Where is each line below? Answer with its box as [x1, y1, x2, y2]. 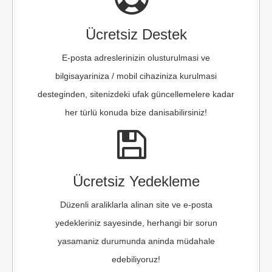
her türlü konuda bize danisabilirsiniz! [65, 107, 207, 117]
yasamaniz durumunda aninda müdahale [57, 236, 215, 246]
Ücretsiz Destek [85, 25, 187, 42]
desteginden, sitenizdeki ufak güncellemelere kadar [38, 89, 234, 99]
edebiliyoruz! [112, 254, 160, 264]
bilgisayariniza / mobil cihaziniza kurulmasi [55, 70, 217, 81]
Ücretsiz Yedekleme [72, 172, 200, 189]
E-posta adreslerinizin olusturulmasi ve [62, 52, 210, 63]
